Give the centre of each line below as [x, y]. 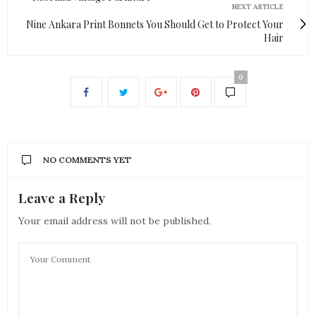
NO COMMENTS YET [87, 160]
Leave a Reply [62, 198]
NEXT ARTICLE [258, 7]
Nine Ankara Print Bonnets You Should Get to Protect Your [155, 25]
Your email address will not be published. [115, 221]
